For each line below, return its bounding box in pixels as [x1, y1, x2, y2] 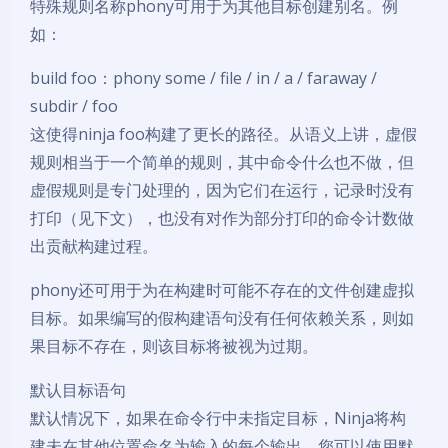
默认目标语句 [30, 379, 126, 401]
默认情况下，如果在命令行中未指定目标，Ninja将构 [30, 407, 406, 429]
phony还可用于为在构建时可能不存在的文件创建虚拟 [30, 279, 414, 301]
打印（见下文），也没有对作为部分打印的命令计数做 [30, 207, 414, 229]
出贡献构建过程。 [30, 235, 158, 257]
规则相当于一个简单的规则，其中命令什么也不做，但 [30, 151, 414, 173]
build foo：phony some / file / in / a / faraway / [30, 67, 377, 89]
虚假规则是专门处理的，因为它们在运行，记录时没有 [30, 179, 414, 201]
